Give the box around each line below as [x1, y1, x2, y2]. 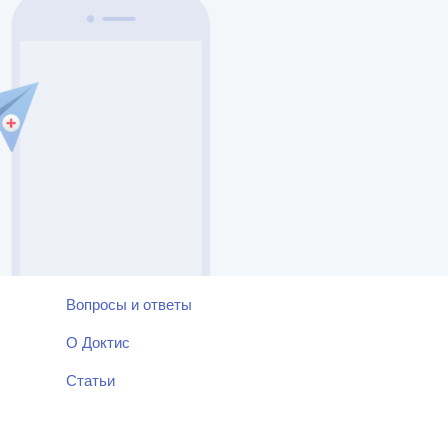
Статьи [66, 372, 115, 389]
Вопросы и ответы [66, 296, 192, 313]
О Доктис [66, 334, 130, 351]
